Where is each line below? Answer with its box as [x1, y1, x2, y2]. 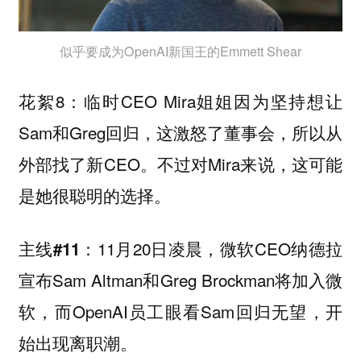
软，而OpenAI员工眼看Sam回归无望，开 [18, 299, 343, 324]
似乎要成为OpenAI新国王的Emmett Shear [60, 42, 301, 61]
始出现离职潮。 [18, 330, 137, 355]
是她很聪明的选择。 [18, 182, 171, 207]
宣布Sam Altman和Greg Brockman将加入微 [18, 268, 343, 293]
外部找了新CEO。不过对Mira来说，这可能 [18, 151, 343, 176]
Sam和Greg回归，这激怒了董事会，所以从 [18, 119, 343, 144]
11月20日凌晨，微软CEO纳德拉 [97, 236, 343, 261]
